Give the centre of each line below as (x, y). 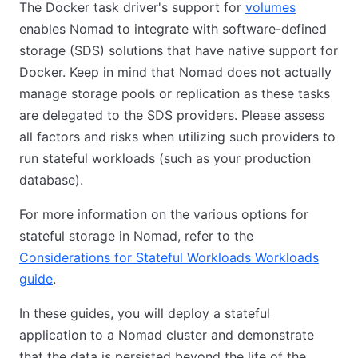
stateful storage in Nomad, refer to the (136, 236)
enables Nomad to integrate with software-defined (173, 29)
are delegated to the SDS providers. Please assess (172, 115)
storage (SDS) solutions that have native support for (179, 50)
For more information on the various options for (164, 214)
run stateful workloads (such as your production (165, 158)
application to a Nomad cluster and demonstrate (167, 335)
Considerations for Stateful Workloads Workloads (169, 257)
